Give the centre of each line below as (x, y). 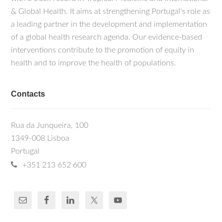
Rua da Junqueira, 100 (50, 125)
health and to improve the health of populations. (94, 63)
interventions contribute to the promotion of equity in (103, 50)
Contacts (28, 94)
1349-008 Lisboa (40, 138)
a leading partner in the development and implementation (109, 24)
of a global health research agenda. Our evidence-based (107, 37)
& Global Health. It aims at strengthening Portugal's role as (111, 11)
